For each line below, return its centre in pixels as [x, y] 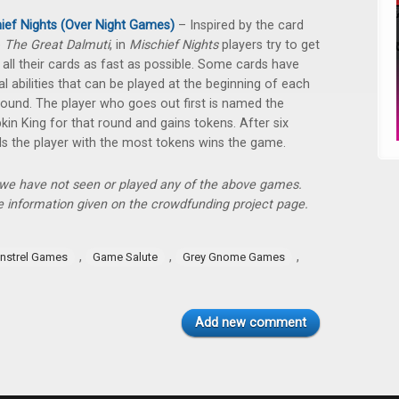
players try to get [269, 45]
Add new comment [251, 323]
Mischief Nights [174, 45]
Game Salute [125, 257]
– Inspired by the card [239, 25]
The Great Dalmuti [57, 45]
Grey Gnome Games [234, 257]
